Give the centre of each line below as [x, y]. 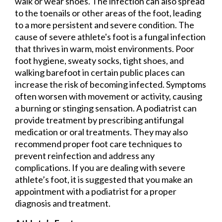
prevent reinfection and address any [85, 156]
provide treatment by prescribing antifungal [99, 120]
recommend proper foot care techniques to [98, 144]
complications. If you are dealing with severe [100, 168]
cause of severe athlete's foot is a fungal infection [110, 37]
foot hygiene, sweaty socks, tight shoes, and [99, 61]
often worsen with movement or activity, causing [109, 96]
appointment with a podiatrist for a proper [96, 192]
